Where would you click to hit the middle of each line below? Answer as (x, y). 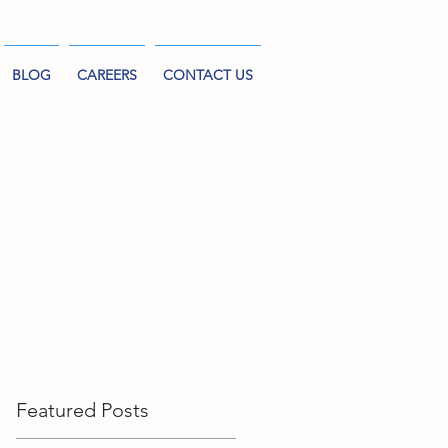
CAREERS (107, 75)
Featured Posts (82, 410)
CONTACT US (208, 75)
